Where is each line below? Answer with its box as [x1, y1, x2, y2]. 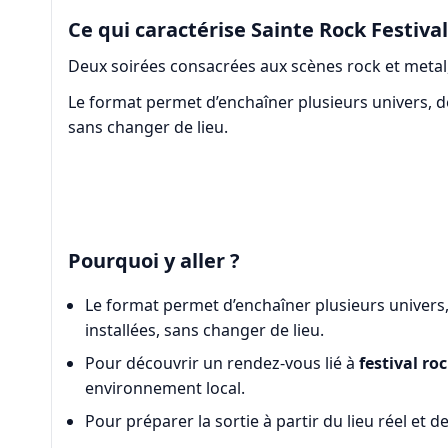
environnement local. [85, 377, 246, 400]
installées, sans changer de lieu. [85, 319, 325, 342]
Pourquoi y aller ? [67, 247, 240, 275]
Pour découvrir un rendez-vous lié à [85, 352, 360, 375]
